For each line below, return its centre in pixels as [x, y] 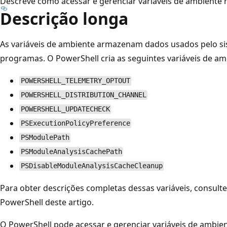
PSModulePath [45, 138]
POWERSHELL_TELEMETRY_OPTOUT [75, 81]
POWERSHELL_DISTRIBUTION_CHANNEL [83, 95]
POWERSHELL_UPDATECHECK [65, 109]
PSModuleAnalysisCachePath [71, 152]
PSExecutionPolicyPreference [75, 123]
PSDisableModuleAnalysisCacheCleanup [91, 166]
